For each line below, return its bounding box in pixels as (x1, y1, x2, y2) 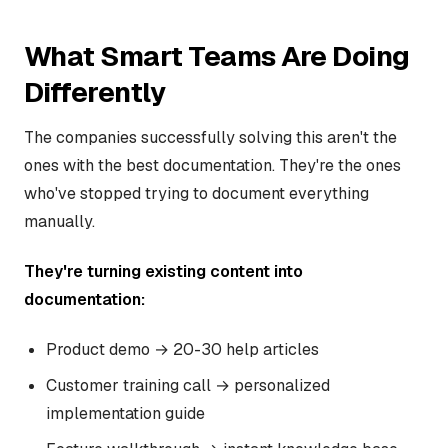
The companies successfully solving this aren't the (24, 126, 397, 148)
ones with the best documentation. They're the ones (24, 154, 401, 176)
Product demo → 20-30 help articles (46, 338, 319, 360)
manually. (24, 210, 95, 232)
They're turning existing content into (24, 260, 303, 282)
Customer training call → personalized (46, 374, 330, 396)
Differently (24, 73, 166, 110)
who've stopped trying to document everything (24, 182, 369, 204)
